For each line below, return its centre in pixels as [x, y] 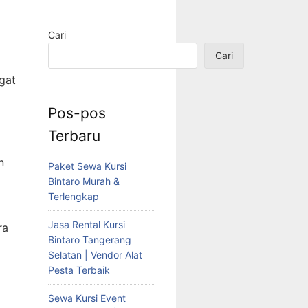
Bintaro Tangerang [90, 240]
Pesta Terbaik [79, 270]
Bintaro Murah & [84, 181]
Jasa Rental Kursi [87, 225]
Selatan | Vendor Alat [95, 255]
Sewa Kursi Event [87, 298]
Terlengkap [74, 197]
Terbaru [74, 135]
